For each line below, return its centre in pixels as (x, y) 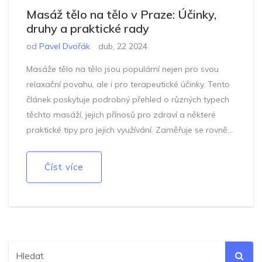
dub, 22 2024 (123, 46)
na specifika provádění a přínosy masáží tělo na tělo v (131, 145)
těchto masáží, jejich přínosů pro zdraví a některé (121, 114)
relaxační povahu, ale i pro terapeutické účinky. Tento (128, 84)
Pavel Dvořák (65, 46)
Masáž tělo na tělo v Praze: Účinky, (121, 14)
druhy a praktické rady (88, 28)
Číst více (64, 167)
